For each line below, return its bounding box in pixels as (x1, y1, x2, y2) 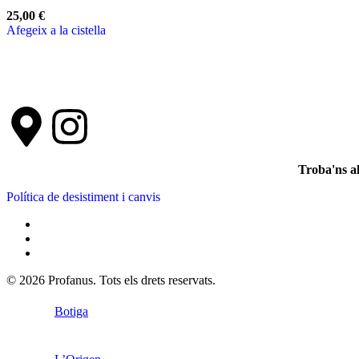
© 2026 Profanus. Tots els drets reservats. (6, 273, 216, 288)
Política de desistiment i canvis (6, 190, 160, 204)
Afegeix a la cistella (6, 23, 106, 38)
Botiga (54, 305, 88, 319)
